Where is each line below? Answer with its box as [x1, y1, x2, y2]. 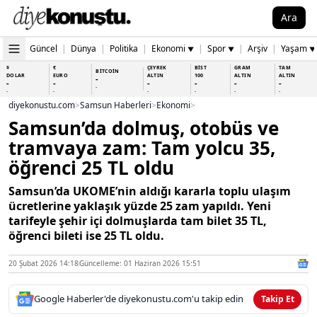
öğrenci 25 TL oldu [8, 154, 174, 180]
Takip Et [260, 292, 294, 305]
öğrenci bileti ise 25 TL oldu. [8, 227, 164, 243]
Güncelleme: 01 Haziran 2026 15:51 [79, 258, 201, 268]
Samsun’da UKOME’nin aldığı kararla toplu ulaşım [8, 183, 291, 199]
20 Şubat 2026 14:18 [8, 258, 79, 268]
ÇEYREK [146, 64, 167, 71]
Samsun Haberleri [80, 98, 151, 110]
